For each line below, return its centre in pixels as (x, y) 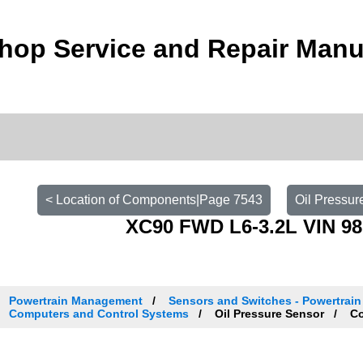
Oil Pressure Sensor (270, 313)
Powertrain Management (76, 300)
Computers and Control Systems (99, 313)
